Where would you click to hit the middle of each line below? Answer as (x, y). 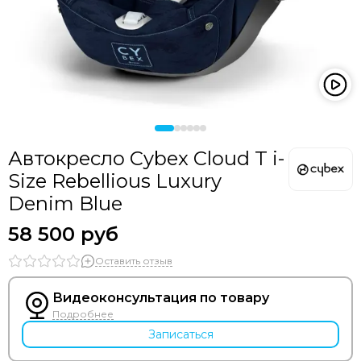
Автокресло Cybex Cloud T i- (146, 158)
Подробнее (83, 314)
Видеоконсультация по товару (161, 298)
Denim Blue (65, 203)
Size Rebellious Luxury (115, 181)
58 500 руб (63, 234)
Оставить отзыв (134, 260)
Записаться (180, 334)
